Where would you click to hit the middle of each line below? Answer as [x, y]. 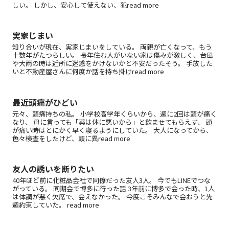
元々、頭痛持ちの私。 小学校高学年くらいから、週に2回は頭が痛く [114, 113]
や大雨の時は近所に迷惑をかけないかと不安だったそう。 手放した [112, 63]
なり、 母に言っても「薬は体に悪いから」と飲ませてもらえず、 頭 [112, 122]
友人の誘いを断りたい [53, 168]
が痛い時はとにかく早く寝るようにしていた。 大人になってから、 [112, 130]
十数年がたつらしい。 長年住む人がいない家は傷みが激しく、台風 [113, 55]
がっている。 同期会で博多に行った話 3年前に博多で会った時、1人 [113, 188]
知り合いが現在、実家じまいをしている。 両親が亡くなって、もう [112, 47]
